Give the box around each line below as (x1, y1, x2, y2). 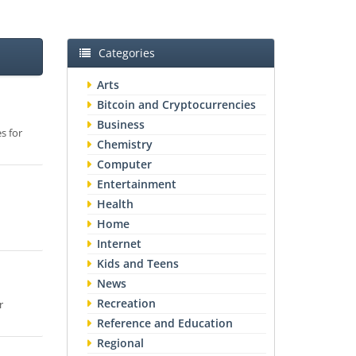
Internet (96, 236, 141, 251)
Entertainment (96, 176, 176, 192)
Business (96, 117, 145, 132)
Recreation (96, 296, 156, 311)
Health (96, 196, 133, 211)
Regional (96, 335, 144, 350)
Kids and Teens (96, 256, 179, 271)
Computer (96, 157, 152, 172)
